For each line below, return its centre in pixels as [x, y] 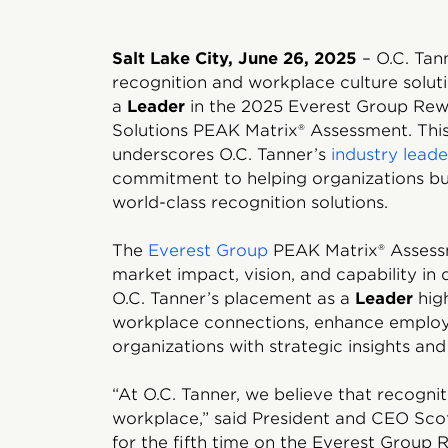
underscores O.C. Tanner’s [221, 154]
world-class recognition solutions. [250, 202]
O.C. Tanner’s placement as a [233, 298]
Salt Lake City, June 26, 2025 [234, 58]
